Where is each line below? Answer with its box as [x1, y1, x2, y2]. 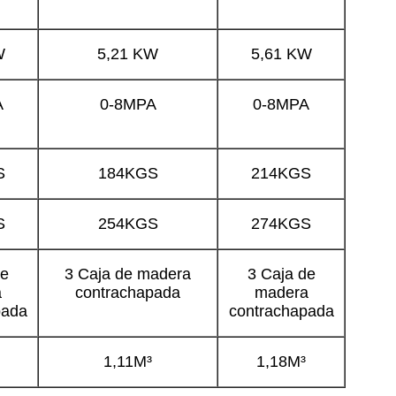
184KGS [97, 164, 158, 182]
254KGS [97, 214, 158, 232]
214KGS [251, 164, 311, 182]
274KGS [251, 214, 311, 232]
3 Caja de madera [65, 264, 191, 283]
